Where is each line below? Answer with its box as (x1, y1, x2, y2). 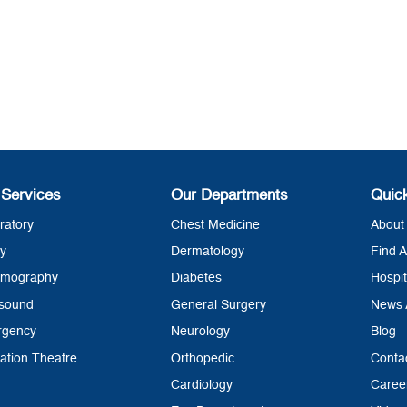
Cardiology (171, 378, 233, 392)
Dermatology (171, 244, 245, 258)
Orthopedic (171, 352, 235, 365)
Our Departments (171, 187, 289, 203)
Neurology (171, 325, 231, 339)
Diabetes (171, 272, 223, 285)
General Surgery (171, 298, 267, 312)
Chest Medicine (171, 218, 261, 232)
